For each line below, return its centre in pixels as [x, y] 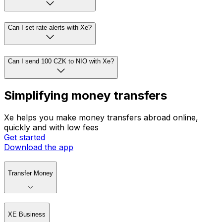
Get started [25, 138]
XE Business [27, 215]
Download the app [39, 147]
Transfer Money [30, 173]
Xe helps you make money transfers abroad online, [101, 118]
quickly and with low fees [51, 128]
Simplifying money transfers [85, 96]
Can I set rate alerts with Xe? [50, 27]
